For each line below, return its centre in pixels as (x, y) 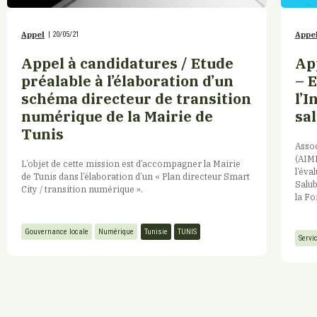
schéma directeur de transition (136, 98)
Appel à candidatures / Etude (127, 63)
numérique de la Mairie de (117, 116)
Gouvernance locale (57, 232)
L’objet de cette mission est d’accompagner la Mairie (131, 163)
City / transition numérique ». (82, 189)
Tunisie (156, 232)
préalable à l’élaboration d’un (127, 81)
